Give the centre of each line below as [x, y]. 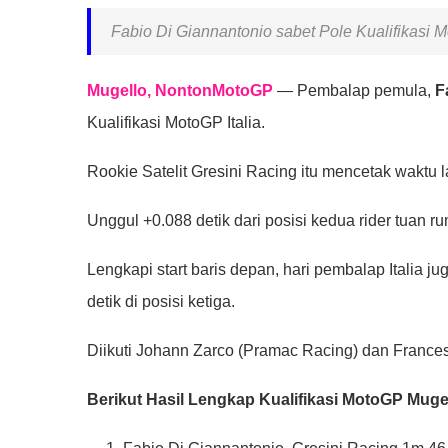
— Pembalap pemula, [354, 90]
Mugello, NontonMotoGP [180, 90]
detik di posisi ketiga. [161, 301]
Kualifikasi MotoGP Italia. [176, 122]
